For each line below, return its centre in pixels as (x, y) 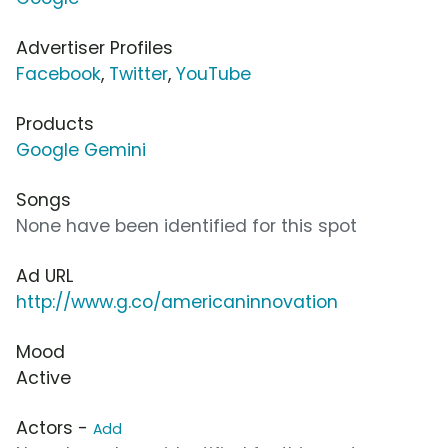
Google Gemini (81, 149)
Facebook (58, 73)
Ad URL (44, 275)
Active (43, 377)
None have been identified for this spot (186, 225)
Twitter (138, 73)
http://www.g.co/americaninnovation (177, 301)
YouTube (213, 73)
